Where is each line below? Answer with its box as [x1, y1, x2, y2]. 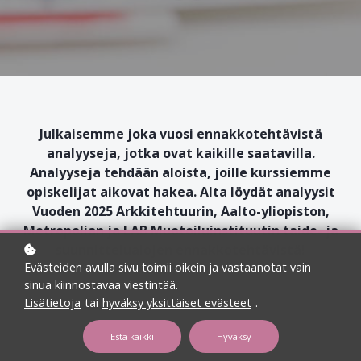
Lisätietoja [24, 295, 81, 310]
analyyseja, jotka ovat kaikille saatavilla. [46, 143, 315, 162]
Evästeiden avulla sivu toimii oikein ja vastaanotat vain [24, 259, 311, 275]
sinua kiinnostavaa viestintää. [24, 277, 178, 293]
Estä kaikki [110, 330, 154, 342]
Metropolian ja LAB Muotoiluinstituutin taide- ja [23, 221, 338, 239]
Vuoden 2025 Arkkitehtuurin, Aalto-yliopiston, [31, 201, 330, 220]
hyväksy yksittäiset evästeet [102, 295, 251, 310]
